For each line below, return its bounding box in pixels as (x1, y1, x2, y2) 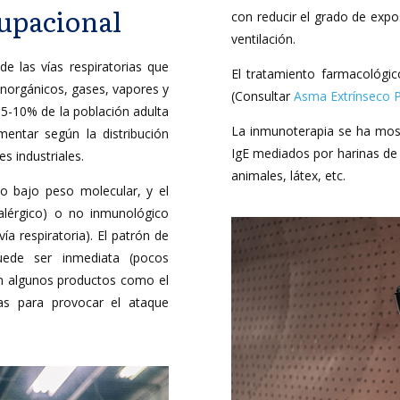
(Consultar (231, 87, 294, 104)
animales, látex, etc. (231, 167, 346, 184)
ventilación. (231, 30, 296, 47)
